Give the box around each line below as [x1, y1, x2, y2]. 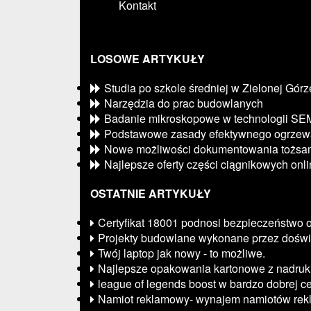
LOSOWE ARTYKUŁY [90, 51, 205, 67]
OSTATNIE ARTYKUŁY [90, 185, 211, 201]
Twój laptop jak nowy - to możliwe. [98, 245, 265, 261]
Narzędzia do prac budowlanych [104, 95, 263, 111]
